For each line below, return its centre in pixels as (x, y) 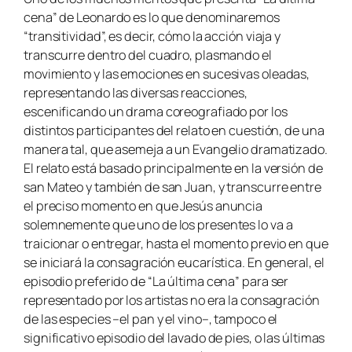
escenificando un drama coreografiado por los (156, 112)
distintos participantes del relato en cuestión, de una (174, 131)
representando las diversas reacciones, (136, 93)
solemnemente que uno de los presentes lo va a (158, 225)
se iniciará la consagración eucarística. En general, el (174, 263)
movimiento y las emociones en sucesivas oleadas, (167, 74)
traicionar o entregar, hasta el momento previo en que (176, 244)
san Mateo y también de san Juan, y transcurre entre (172, 187)
